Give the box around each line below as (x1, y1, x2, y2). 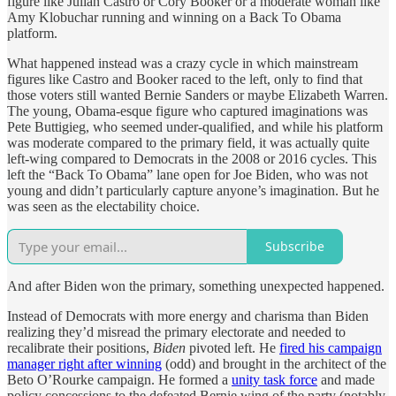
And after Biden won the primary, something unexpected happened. (7, 278, 385, 293)
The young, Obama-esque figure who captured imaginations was (7, 103, 368, 118)
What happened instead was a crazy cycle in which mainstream (7, 55, 358, 71)
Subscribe (265, 238, 324, 255)
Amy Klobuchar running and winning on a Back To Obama (7, 9, 341, 25)
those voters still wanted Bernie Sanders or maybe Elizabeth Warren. (7, 87, 388, 103)
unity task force (232, 371, 317, 387)
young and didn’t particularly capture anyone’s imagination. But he (7, 182, 379, 198)
